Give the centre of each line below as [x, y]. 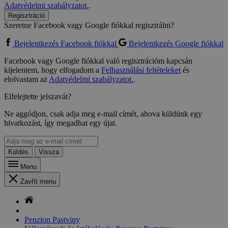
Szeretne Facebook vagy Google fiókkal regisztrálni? [89, 25]
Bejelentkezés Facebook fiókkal [65, 44]
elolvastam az [26, 79]
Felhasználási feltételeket [141, 70]
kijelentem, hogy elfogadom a [53, 70]
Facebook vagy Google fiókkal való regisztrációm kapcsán [98, 61]
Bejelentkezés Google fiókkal [176, 44]
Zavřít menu [38, 182]
